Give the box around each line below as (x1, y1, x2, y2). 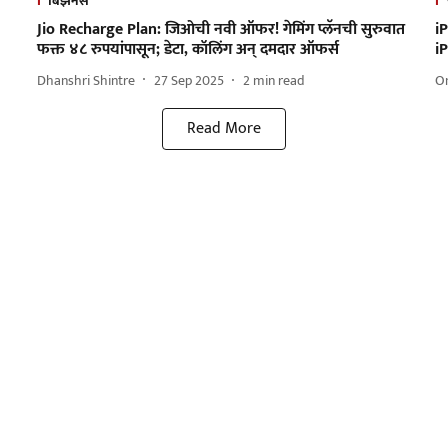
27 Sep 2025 (153, 68, 224, 92)
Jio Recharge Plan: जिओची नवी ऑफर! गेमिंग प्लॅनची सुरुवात (36, 16, 405, 44)
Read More (187, 115, 261, 143)
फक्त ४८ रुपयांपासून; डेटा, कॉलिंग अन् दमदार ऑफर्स (36, 36, 339, 64)
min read (252, 68, 305, 92)
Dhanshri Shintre (36, 68, 135, 92)
